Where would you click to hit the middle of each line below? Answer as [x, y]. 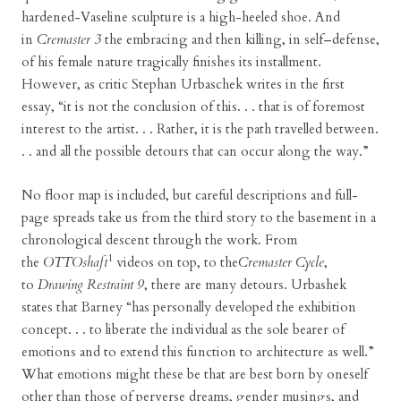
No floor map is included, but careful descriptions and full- [190, 195]
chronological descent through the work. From [159, 240]
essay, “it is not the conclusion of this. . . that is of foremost [193, 107]
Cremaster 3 [69, 39]
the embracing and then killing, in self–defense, [240, 39]
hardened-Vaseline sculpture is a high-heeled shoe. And [181, 17]
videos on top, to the [175, 262]
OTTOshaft [75, 262]
